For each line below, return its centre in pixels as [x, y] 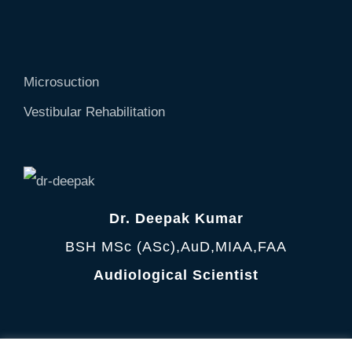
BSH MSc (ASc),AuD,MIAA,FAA [176, 247]
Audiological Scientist [176, 275]
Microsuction [61, 82]
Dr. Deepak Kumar [176, 218]
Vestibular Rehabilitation [94, 112]
